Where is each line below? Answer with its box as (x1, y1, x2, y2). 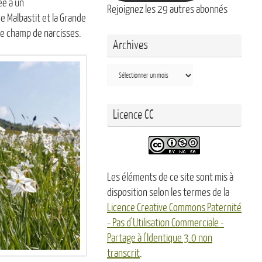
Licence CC (113, 108, 154, 122)
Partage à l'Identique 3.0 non (107, 232, 212, 244)
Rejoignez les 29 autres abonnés (107, 4, 227, 15)
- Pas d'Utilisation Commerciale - (107, 216, 224, 229)
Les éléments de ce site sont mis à (107, 171, 233, 183)
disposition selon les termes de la (107, 186, 229, 198)
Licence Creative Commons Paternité (107, 201, 242, 213)
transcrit (107, 247, 140, 259)
